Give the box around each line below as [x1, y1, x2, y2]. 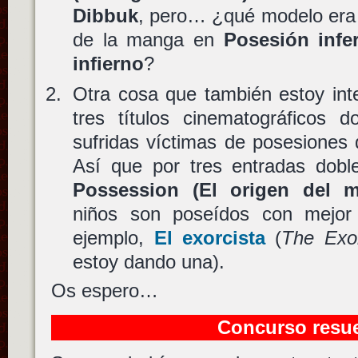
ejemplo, [73, 226, 154, 249]
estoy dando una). [73, 250, 225, 272]
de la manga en [73, 29, 224, 50]
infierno [73, 53, 145, 74]
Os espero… [50, 280, 158, 302]
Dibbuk [73, 5, 139, 26]
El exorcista [153, 226, 266, 249]
